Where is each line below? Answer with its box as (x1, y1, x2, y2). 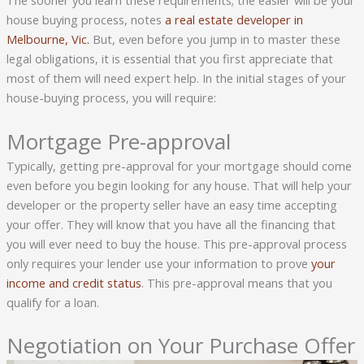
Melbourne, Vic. (6, 31, 89, 48)
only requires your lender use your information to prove (6, 254, 311, 271)
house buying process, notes (6, 11, 165, 28)
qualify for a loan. (6, 293, 99, 310)
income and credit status (6, 274, 141, 291)
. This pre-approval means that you (141, 274, 332, 291)
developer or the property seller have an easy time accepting (6, 196, 337, 213)
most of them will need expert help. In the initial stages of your (6, 70, 346, 87)
